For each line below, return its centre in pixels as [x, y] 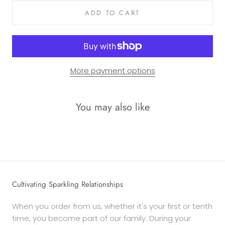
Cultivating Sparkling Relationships [68, 184]
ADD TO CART [113, 13]
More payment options [113, 71]
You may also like [113, 107]
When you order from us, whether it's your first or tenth [112, 206]
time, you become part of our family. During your [101, 218]
